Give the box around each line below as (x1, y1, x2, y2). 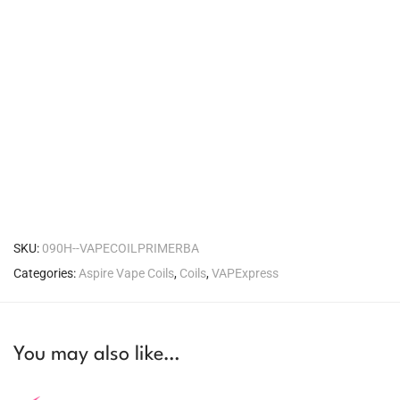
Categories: (13, 265, 79, 280)
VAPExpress (212, 265, 279, 280)
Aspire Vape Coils (79, 265, 174, 280)
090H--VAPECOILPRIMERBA (42, 240, 199, 255)
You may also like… (13, 344, 179, 364)
